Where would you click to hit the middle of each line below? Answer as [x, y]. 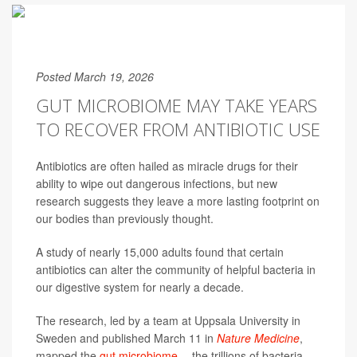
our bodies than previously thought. [125, 218]
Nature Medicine [258, 338]
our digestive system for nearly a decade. [140, 287]
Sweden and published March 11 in [126, 338]
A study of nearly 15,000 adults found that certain [160, 252]
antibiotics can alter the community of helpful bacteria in [176, 269]
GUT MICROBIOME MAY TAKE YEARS [177, 105]
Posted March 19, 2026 [95, 76]
